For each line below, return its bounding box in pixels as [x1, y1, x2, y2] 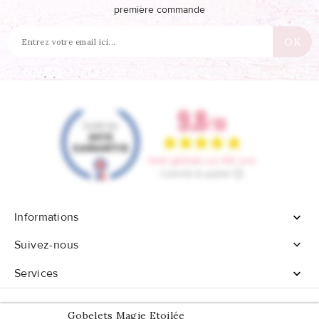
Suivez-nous [14, 238, 79, 253]
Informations [14, 210, 79, 225]
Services [14, 266, 58, 281]
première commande [114, 4, 205, 17]
